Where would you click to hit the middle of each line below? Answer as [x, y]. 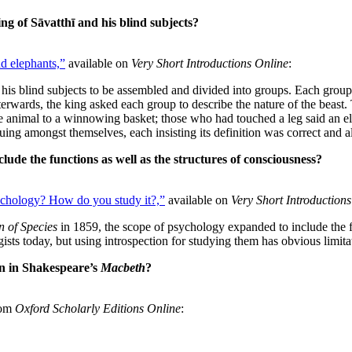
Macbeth [123, 267]
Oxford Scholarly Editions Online [98, 308]
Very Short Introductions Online [210, 63]
